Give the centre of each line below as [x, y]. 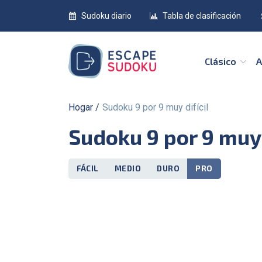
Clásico [224, 61]
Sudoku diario [106, 15]
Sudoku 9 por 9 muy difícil [158, 107]
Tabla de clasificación [202, 15]
